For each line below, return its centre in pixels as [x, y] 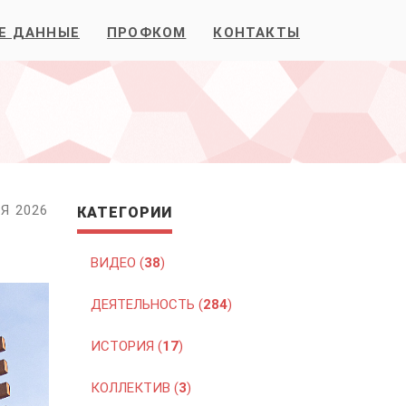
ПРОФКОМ [146, 33]
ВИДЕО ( [117, 263]
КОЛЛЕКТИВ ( [134, 388]
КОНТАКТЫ [256, 33]
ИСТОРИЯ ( [126, 346]
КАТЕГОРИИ [125, 213]
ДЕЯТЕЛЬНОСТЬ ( [146, 304]
